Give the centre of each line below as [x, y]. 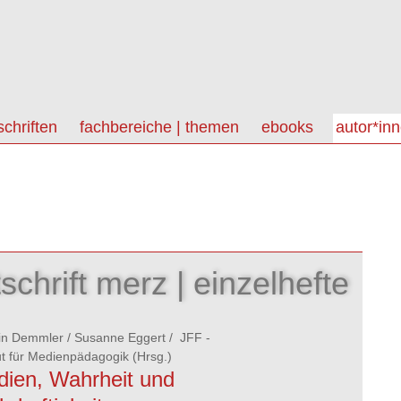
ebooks [287, 127]
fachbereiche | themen [159, 127]
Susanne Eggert [120, 337]
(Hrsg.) [150, 356]
